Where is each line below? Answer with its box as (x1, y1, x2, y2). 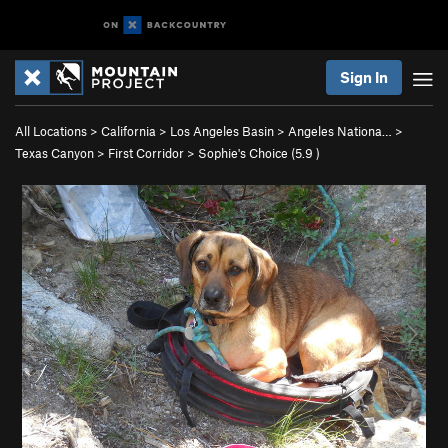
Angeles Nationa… (288, 123, 392, 139)
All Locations (15, 123, 87, 139)
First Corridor (108, 145, 184, 161)
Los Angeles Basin (170, 123, 274, 139)
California (101, 123, 156, 139)
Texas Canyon (15, 145, 94, 161)
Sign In (340, 68, 388, 86)
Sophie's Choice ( (198, 145, 295, 161)
